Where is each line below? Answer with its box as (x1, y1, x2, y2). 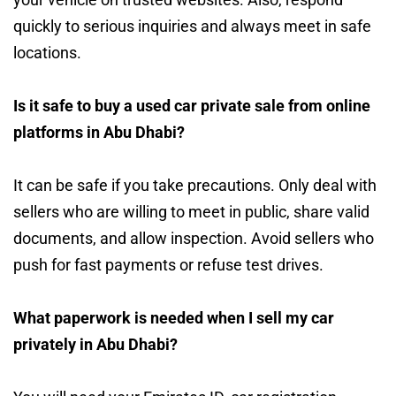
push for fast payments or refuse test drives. (13, 255, 324, 274)
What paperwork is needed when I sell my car (13, 308, 334, 327)
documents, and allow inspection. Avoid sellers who (13, 228, 374, 247)
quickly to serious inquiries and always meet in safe (13, 16, 371, 35)
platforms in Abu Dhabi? (13, 122, 185, 141)
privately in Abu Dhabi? (13, 334, 178, 354)
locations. (13, 42, 81, 62)
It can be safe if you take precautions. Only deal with (13, 175, 377, 194)
